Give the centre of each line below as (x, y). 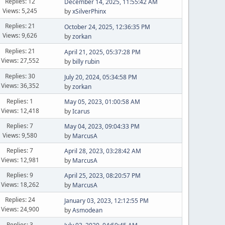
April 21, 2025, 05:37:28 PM (102, 52)
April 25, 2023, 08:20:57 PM (102, 176)
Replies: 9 (20, 175)
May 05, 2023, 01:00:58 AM (102, 102)
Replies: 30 (20, 76)
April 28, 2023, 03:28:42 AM (102, 151)
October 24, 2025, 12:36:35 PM (107, 27)
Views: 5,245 (20, 11)
